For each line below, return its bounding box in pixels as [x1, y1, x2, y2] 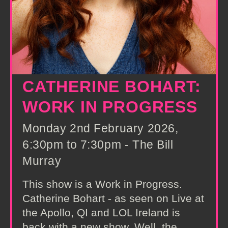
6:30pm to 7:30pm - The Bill [22, 138, 174, 151]
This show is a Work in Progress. [22, 178, 182, 190]
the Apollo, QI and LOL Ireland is [22, 207, 180, 218]
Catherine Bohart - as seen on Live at [22, 192, 204, 204]
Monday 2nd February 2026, [22, 122, 179, 135]
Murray [22, 154, 62, 167]
